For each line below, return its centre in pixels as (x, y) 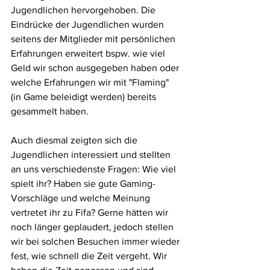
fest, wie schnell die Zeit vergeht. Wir (90, 256)
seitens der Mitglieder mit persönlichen (94, 39)
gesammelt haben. (50, 111)
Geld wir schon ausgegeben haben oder (96, 68)
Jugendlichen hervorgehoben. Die (84, 10)
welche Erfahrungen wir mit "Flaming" (91, 82)
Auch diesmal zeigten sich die (75, 140)
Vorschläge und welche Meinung (82, 198)
